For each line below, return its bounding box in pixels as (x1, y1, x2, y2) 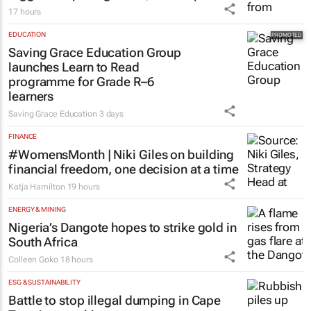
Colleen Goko (8, 255, 58, 265)
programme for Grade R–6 (8, 74, 154, 90)
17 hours (8, 7, 42, 17)
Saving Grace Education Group (8, 45, 182, 60)
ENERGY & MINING (8, 205, 66, 214)
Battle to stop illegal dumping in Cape (8, 293, 221, 308)
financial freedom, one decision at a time (8, 162, 239, 177)
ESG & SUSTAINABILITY (8, 278, 81, 287)
